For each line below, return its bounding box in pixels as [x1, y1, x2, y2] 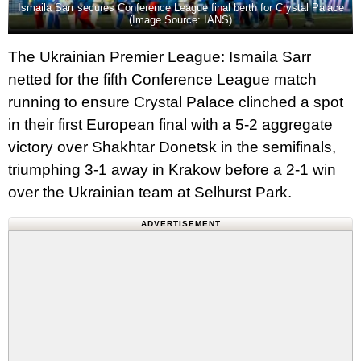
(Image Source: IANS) [129, 13, 232, 26]
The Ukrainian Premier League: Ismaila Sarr [8, 48, 311, 65]
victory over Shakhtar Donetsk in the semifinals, [8, 138, 336, 156]
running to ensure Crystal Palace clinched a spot [8, 93, 343, 110]
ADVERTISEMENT [140, 218, 221, 228]
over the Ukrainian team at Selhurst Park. [8, 183, 292, 201]
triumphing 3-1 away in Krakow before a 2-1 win [8, 160, 336, 178]
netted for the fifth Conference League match [8, 70, 317, 88]
